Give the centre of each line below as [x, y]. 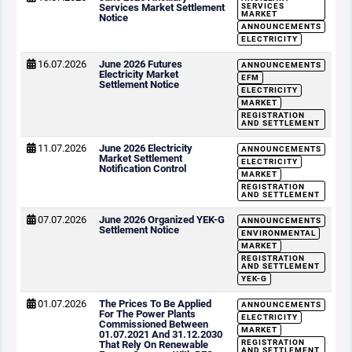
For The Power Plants [147, 314]
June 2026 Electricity [146, 148]
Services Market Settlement [162, 7]
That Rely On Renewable [154, 345]
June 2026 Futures [141, 64]
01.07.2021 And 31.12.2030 [161, 334]
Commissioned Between [154, 324]
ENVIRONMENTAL [279, 233]
